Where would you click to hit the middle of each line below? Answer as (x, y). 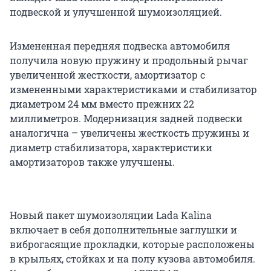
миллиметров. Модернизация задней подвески (126, 118)
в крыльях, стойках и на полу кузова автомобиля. (132, 258)
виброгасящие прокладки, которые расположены (132, 244)
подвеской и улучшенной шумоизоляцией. (116, 11)
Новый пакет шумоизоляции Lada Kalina (111, 215)
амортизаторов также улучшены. (92, 162)
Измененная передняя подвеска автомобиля (120, 45)
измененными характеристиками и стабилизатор (133, 89)
